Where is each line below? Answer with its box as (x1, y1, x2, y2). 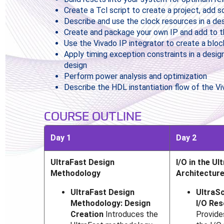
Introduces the (103, 209, 158, 219)
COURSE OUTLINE (43, 108, 141, 123)
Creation (70, 209, 104, 219)
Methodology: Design (70, 198, 151, 208)
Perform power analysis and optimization (63, 71, 207, 81)
